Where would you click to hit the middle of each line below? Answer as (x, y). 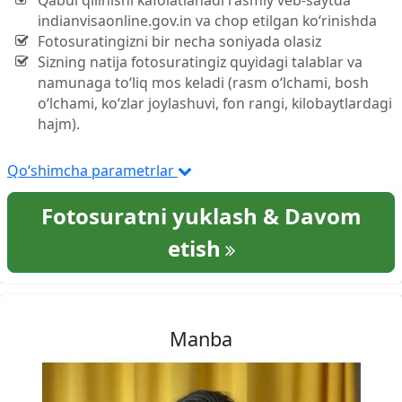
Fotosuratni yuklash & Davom (201, 216)
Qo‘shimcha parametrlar (92, 171)
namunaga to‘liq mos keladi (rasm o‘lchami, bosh (203, 83)
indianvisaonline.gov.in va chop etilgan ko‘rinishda (207, 21)
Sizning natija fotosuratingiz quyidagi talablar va (200, 62)
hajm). (58, 124)
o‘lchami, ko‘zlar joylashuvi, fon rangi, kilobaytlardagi (214, 104)
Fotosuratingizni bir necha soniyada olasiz (179, 42)
